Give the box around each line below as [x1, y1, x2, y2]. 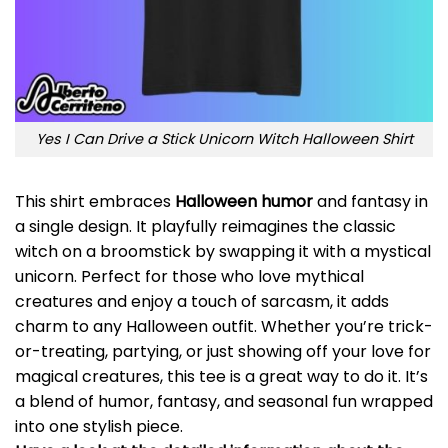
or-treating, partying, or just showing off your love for [15, 339, 431, 363]
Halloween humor [175, 189, 313, 213]
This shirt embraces [15, 189, 175, 213]
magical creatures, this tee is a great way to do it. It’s [15, 364, 428, 388]
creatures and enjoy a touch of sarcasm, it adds [15, 289, 389, 313]
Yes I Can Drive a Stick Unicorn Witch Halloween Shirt [35, 128, 413, 149]
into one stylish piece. [15, 414, 183, 438]
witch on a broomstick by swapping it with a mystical [15, 239, 431, 263]
